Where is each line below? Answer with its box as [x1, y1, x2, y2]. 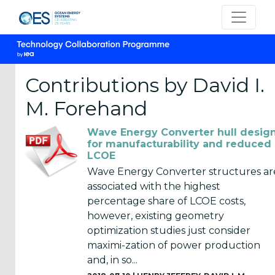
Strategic [25, 219, 69, 231]
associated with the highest [87, 180, 220, 192]
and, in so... [87, 254, 137, 266]
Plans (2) [25, 234, 68, 246]
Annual [25, 150, 61, 162]
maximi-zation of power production [87, 239, 260, 251]
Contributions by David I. [25, 73, 265, 97]
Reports [25, 165, 64, 177]
